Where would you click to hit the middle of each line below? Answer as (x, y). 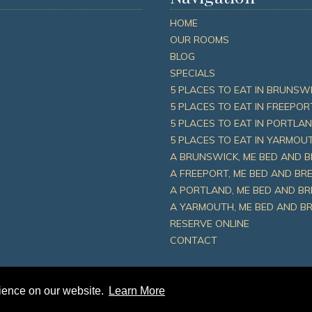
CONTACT (194, 241)
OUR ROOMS (200, 40)
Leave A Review (234, 297)
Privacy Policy (148, 297)
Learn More (136, 291)
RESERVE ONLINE (210, 224)
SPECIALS (193, 73)
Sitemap (84, 297)
